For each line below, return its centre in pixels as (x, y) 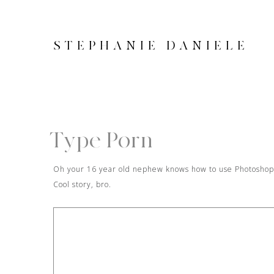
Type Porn (104, 140)
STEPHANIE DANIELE (151, 46)
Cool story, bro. (82, 184)
